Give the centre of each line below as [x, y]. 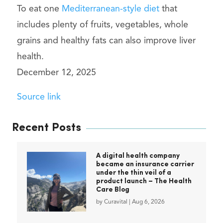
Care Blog [112, 190]
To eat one [39, 9]
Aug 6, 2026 [148, 202]
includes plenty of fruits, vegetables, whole [102, 25]
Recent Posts [46, 128]
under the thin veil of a [133, 173]
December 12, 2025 [56, 72]
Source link [39, 97]
